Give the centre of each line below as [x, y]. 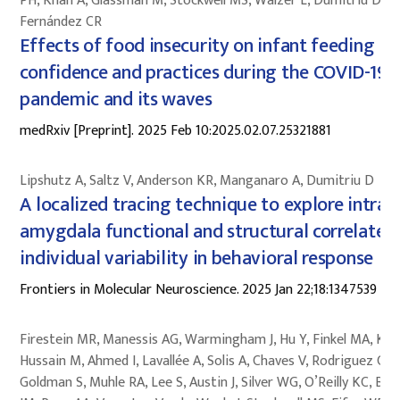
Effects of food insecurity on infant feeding [197, 46]
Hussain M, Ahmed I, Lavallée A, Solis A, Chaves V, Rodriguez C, [204, 361]
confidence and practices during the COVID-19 [204, 72]
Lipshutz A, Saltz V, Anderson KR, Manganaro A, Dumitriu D [197, 180]
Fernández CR [61, 21]
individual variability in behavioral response [196, 258]
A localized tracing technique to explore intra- [206, 204]
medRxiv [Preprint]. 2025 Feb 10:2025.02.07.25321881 [176, 130]
